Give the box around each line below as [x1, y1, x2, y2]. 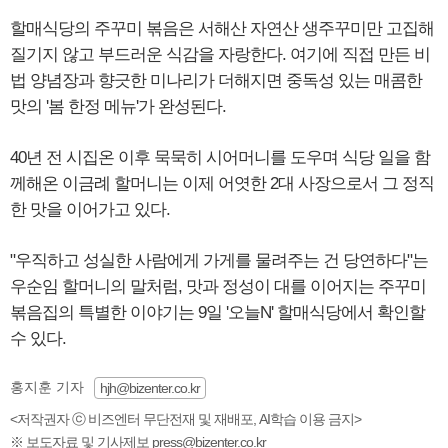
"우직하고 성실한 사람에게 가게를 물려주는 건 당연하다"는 [10, 251, 428, 271]
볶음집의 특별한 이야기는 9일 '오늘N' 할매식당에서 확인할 [10, 303, 425, 323]
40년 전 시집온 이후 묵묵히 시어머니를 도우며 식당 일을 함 [10, 148, 430, 168]
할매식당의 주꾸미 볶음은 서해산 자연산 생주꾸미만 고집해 [10, 19, 434, 39]
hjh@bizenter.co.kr [100, 380, 200, 397]
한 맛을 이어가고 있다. [10, 200, 170, 220]
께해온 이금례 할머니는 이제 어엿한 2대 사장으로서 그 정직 [10, 174, 434, 194]
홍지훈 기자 [10, 379, 84, 396]
